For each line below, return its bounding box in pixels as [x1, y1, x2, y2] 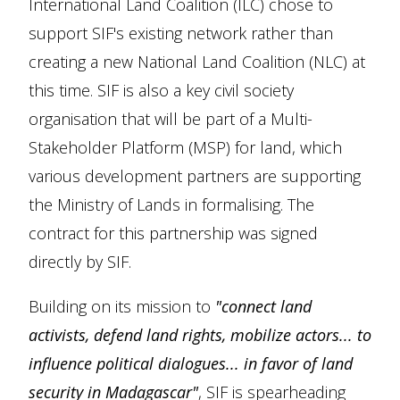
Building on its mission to [29, 296, 215, 317]
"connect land [215, 296, 312, 317]
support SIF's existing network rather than [29, 22, 333, 44]
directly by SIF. [29, 251, 131, 272]
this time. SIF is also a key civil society [29, 79, 294, 101]
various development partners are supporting [29, 165, 361, 187]
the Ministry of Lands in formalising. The [29, 194, 314, 215]
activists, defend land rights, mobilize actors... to [29, 324, 371, 346]
